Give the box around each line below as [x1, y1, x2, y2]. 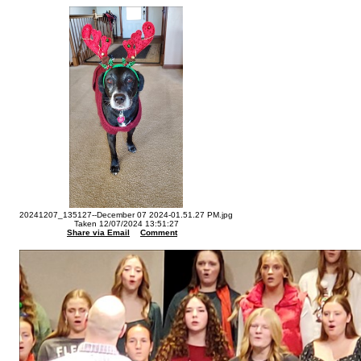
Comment [140, 228, 177, 237]
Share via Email [67, 228, 130, 237]
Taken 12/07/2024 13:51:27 [73, 219, 179, 228]
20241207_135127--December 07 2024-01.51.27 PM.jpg [19, 210, 233, 219]
